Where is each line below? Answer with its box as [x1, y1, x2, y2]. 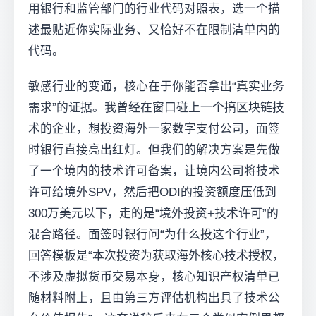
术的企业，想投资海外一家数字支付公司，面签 [28, 122, 280, 136]
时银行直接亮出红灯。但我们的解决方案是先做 [28, 143, 280, 157]
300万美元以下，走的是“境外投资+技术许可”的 [28, 207, 279, 221]
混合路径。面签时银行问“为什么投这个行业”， [28, 228, 276, 242]
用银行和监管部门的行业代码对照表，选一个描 [28, 2, 280, 16]
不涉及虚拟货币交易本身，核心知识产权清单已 [28, 270, 280, 284]
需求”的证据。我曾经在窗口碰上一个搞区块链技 [28, 101, 284, 115]
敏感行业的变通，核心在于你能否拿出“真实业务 [28, 80, 284, 94]
